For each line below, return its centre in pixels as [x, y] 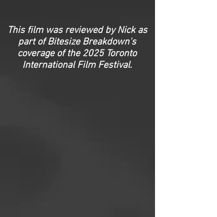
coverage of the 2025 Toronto [77, 54]
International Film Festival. [77, 65]
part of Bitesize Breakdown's [77, 42]
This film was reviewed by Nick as [77, 31]
